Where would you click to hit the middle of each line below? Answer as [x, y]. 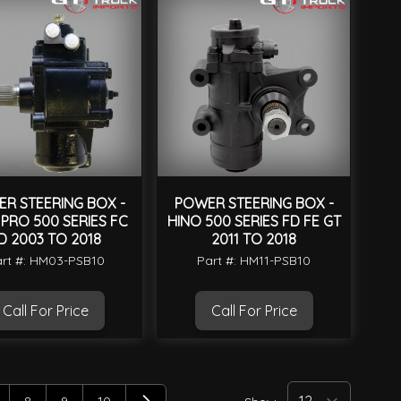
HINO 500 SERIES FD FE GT [254, 222]
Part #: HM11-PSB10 [254, 261]
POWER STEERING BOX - [254, 204]
